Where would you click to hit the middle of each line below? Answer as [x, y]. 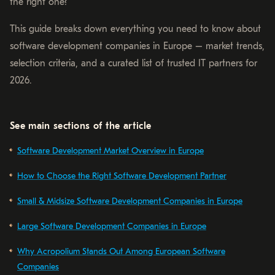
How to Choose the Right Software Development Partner [122, 176]
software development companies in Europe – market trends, [137, 46]
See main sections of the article [81, 126]
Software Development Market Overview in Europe [110, 151]
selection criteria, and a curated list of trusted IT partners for [134, 64]
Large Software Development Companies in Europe [112, 227]
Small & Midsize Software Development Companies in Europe [130, 201]
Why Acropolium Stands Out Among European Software [121, 252]
